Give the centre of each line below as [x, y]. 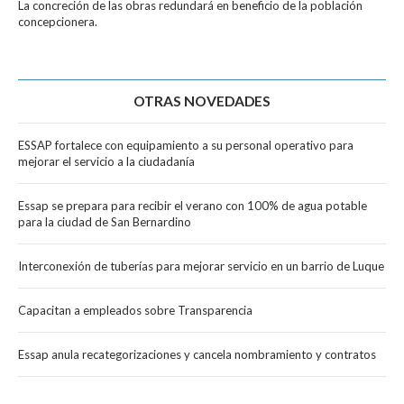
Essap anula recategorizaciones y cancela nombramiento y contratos [197, 354]
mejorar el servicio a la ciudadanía [106, 161]
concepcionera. [58, 21]
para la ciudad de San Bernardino [105, 221]
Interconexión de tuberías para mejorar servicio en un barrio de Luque [201, 266]
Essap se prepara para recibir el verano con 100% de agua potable [193, 205]
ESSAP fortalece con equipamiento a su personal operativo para [186, 145]
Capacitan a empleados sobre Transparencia [135, 310]
